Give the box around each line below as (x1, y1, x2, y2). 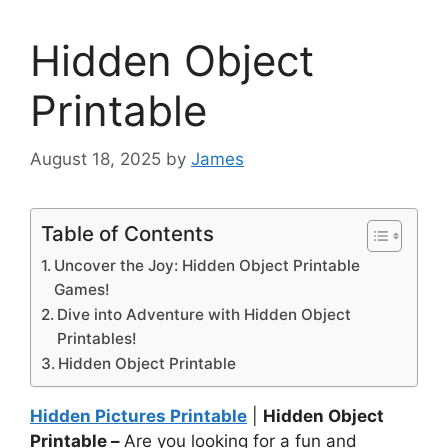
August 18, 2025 (30, 149, 161, 170)
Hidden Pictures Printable (30, 406, 247, 427)
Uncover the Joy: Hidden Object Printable (54, 256, 361, 276)
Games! (54, 280, 111, 300)
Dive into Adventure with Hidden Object (57, 305, 352, 325)
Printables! (57, 329, 138, 349)
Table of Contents (41, 221, 214, 247)
